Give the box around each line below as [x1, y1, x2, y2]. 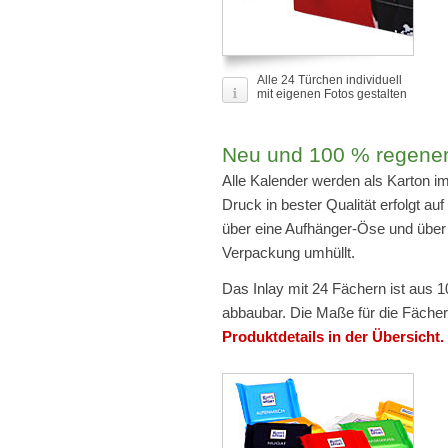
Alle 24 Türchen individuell [257, 73, 402, 87]
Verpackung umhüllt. [222, 244, 355, 261]
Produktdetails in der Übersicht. [222, 328, 444, 345]
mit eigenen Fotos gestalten [257, 87, 407, 101]
